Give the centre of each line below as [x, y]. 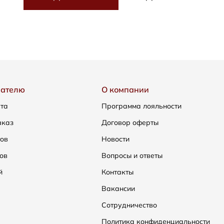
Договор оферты [130, 122]
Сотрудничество [129, 205]
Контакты [117, 172]
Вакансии [118, 188]
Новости [115, 139]
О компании [125, 89]
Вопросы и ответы [132, 155]
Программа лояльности [141, 106]
